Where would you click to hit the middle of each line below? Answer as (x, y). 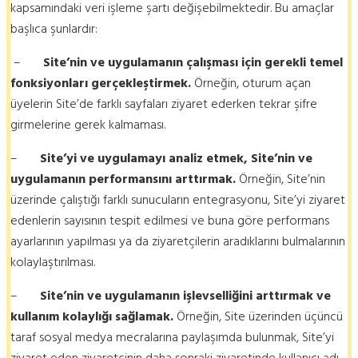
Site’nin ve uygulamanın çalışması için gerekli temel (193, 62)
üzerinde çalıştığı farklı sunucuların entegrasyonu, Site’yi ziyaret (178, 199)
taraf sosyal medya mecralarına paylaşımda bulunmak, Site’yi (172, 337)
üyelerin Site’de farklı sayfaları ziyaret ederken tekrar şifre (164, 103)
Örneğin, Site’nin (280, 179)
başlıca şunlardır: (54, 28)
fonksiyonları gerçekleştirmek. (101, 83)
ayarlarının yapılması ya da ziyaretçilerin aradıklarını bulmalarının (178, 241)
